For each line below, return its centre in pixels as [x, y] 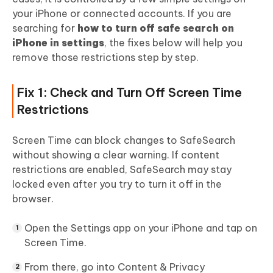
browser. [33, 198]
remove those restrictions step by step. [105, 57]
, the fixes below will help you [173, 42]
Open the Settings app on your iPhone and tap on [141, 228]
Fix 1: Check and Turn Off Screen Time [129, 92]
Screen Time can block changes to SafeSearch [124, 140]
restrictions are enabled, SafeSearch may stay [122, 169]
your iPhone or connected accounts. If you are [122, 13]
